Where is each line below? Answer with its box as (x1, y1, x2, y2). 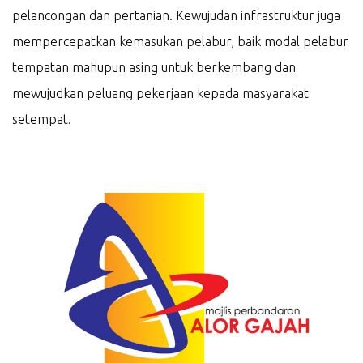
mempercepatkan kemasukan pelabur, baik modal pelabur (12, 34, 348, 49)
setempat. (12, 112, 71, 126)
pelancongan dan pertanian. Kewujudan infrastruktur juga (12, 8, 340, 23)
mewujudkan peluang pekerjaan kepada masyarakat (12, 86, 309, 100)
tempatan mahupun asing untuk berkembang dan (12, 60, 296, 75)
